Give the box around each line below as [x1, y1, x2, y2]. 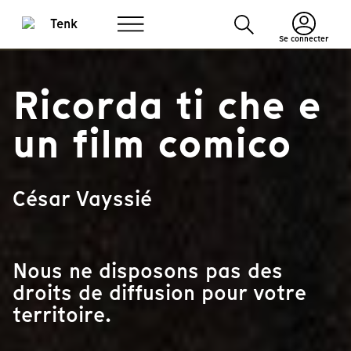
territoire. [13, 300, 111, 329]
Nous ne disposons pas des [13, 256, 283, 285]
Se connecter [279, 33, 329, 45]
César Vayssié [13, 184, 152, 213]
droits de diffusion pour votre [13, 278, 306, 307]
